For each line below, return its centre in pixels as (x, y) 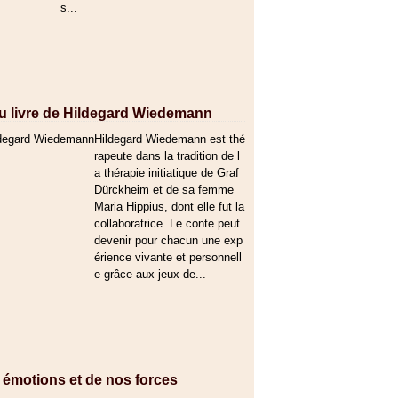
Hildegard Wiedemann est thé (170, 139)
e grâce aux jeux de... (150, 274)
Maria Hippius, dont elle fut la (169, 207)
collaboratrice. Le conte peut (167, 223)
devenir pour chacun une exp (168, 240)
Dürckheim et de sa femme (164, 190)
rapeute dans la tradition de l (167, 156)
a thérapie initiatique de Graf (167, 173)
